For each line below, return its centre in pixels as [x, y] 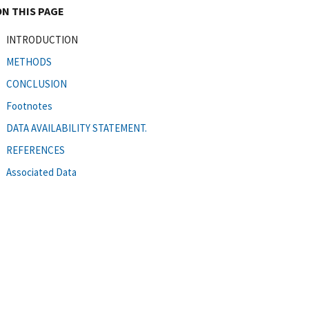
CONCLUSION [37, 83]
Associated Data [41, 172]
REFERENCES [36, 150]
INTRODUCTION [42, 39]
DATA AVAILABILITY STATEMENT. [77, 128]
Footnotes [29, 106]
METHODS [29, 61]
